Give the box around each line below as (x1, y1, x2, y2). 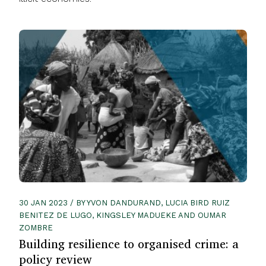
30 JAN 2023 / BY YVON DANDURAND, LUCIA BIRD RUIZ (19, 198, 230, 207)
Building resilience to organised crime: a (19, 233, 239, 254)
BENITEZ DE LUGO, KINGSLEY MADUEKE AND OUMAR (19, 210, 226, 220)
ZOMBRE (19, 223, 53, 232)
